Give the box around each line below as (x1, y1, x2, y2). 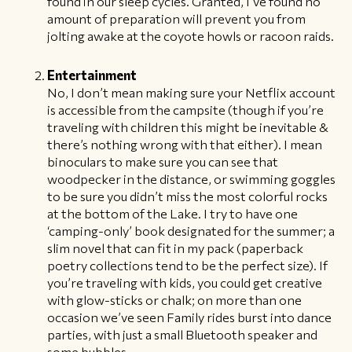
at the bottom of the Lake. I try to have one (47, 205, 298, 222)
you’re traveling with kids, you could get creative (47, 274, 322, 291)
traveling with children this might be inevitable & (47, 119, 328, 135)
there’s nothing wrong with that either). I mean (47, 136, 322, 152)
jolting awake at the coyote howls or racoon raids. (47, 27, 334, 44)
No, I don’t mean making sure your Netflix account (47, 84, 335, 101)
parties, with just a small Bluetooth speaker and (47, 326, 317, 343)
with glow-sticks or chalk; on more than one (47, 291, 302, 308)
